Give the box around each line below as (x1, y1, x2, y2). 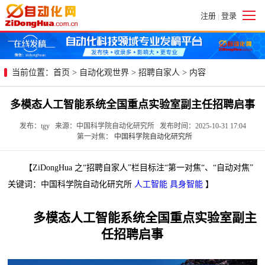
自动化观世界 (79, 67, 129, 77)
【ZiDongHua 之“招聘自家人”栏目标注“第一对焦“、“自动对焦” (8, 163, 254, 172)
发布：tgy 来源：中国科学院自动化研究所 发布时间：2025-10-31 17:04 (19, 121, 246, 130)
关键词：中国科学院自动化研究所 (8, 179, 135, 189)
